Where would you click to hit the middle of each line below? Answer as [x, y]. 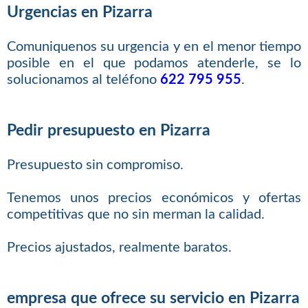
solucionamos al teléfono [83, 80]
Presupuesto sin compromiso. [95, 165]
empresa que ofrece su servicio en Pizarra [153, 298]
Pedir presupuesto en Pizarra [108, 130]
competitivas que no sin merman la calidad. [135, 215]
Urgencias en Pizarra [79, 12]
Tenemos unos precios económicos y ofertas [154, 198]
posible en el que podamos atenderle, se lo [154, 64]
